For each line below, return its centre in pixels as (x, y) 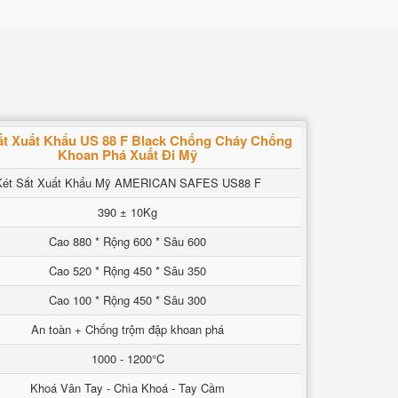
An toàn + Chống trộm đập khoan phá (127, 329)
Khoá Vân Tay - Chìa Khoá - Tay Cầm (127, 388)
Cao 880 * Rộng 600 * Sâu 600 (127, 241)
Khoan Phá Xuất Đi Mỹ (127, 155)
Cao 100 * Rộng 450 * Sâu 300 (127, 300)
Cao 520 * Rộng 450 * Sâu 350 (127, 271)
